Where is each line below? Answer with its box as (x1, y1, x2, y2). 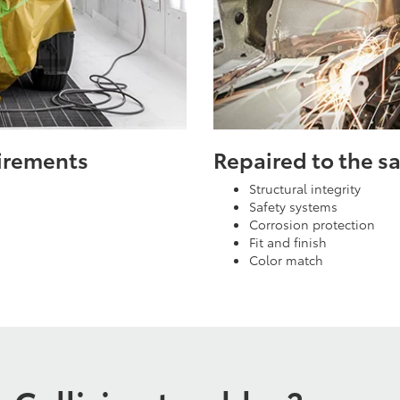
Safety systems (249, 196, 337, 215)
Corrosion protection (249, 214, 375, 233)
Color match (249, 250, 323, 269)
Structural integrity (249, 179, 361, 197)
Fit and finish (249, 232, 327, 251)
